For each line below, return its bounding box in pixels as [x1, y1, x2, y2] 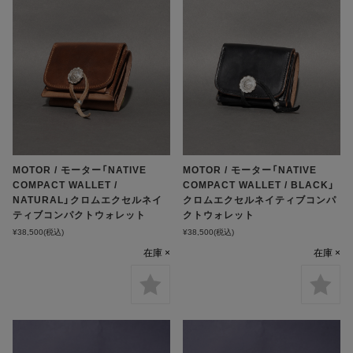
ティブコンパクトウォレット [13, 207, 146, 222]
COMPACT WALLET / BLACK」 [183, 177, 336, 192]
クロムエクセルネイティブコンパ [183, 192, 337, 207]
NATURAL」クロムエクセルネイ [13, 192, 162, 207]
